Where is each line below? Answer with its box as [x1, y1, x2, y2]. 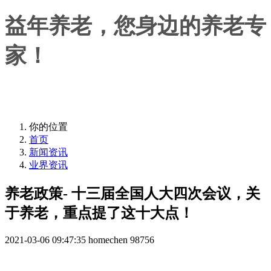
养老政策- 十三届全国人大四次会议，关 [5, 185, 260, 201]
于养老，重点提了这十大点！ [5, 204, 194, 221]
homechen [88, 234, 128, 245]
